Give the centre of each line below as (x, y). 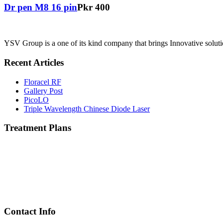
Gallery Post (43, 91)
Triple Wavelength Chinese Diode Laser (87, 109)
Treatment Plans (38, 128)
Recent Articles (34, 62)
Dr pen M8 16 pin (41, 7)
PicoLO (36, 100)
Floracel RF (43, 82)
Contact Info (30, 211)
